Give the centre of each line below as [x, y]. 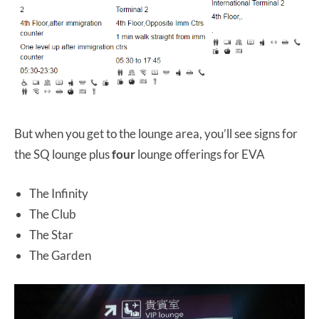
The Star [51, 234]
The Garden [60, 255]
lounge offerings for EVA [201, 154]
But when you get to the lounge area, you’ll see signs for [156, 133]
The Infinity [59, 193]
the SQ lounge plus [63, 154]
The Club [53, 214]
